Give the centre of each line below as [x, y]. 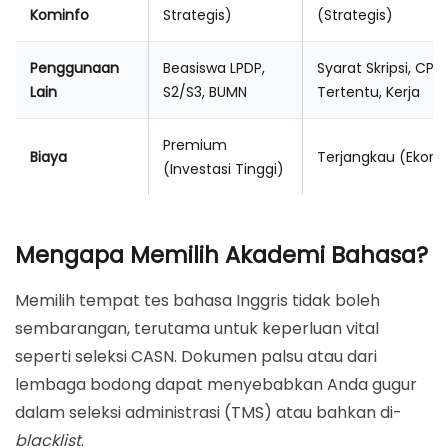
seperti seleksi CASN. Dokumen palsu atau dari [196, 357]
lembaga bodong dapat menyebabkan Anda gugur [216, 385]
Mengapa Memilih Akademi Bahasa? [221, 255]
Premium [195, 145]
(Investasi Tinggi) [223, 169]
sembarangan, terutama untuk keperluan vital [197, 329]
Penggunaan [74, 68]
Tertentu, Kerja [368, 92]
